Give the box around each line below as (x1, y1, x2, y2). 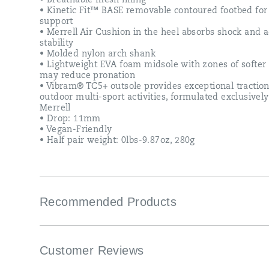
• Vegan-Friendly (40, 125, 112, 134)
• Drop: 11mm (40, 115, 101, 124)
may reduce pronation (40, 71, 135, 80)
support (40, 17, 73, 26)
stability (40, 39, 74, 48)
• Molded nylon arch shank (40, 50, 156, 59)
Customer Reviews (40, 243, 148, 257)
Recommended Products (40, 195, 177, 208)
